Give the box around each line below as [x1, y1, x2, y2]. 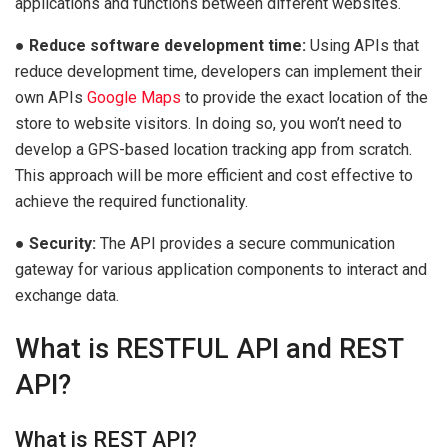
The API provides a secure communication [96, 233, 395, 253]
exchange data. [15, 285, 119, 305]
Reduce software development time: [29, 35, 306, 55]
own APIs [15, 87, 87, 107]
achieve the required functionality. [15, 191, 248, 211]
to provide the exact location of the [181, 87, 428, 107]
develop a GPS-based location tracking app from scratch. [15, 139, 412, 159]
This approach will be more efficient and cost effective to [15, 165, 413, 185]
